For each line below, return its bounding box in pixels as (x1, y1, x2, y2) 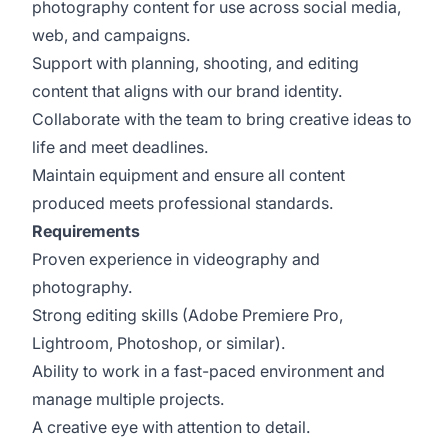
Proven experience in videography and (32, 249, 320, 269)
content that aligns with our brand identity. (32, 81, 342, 101)
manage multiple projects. (32, 389, 224, 409)
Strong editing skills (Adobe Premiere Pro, (32, 305, 343, 325)
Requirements (32, 221, 140, 241)
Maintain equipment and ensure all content (32, 165, 345, 185)
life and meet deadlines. (32, 137, 208, 157)
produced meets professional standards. (32, 193, 333, 213)
